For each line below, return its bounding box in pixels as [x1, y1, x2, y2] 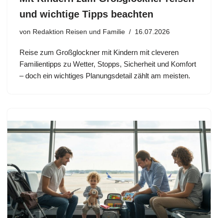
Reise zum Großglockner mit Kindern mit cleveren [19, 48, 179, 57]
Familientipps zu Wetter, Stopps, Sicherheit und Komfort [19, 60, 196, 69]
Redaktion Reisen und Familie [33, 28, 125, 36]
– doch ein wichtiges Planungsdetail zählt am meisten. [19, 72, 190, 80]
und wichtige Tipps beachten [19, 9, 153, 20]
